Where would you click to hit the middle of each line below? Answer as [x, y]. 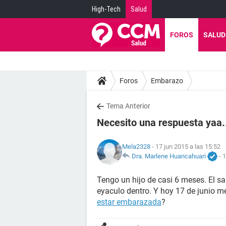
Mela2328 [136, 146]
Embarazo [167, 80]
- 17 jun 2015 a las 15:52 [185, 146]
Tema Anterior [128, 106]
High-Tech [106, 9]
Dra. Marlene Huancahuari [169, 156]
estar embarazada [129, 202]
